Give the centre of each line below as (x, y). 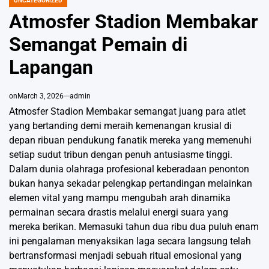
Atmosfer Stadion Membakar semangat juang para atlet (127, 112)
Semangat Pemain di (98, 45)
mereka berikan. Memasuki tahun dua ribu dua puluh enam (134, 227)
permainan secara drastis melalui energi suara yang (119, 213)
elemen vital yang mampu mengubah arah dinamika (120, 198)
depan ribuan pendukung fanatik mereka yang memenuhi (130, 141)
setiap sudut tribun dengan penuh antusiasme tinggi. (121, 155)
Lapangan (51, 68)
